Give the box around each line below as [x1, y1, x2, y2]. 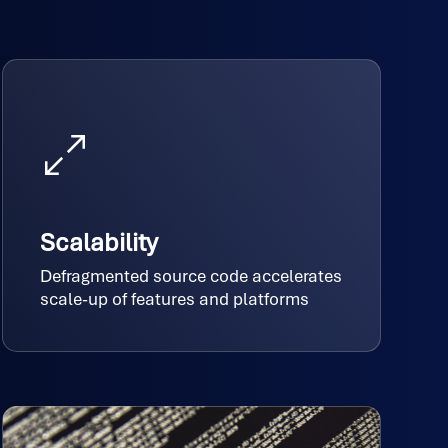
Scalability [39, 227, 158, 259]
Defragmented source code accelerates [39, 265, 342, 288]
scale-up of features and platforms [39, 288, 309, 311]
